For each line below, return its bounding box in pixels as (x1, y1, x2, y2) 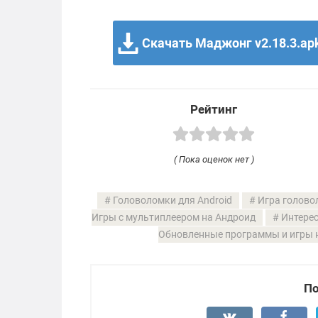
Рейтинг (190, 102, 237, 117)
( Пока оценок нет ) (173, 153, 254, 165)
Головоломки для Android (113, 194, 232, 207)
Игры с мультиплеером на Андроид (92, 211, 256, 224)
